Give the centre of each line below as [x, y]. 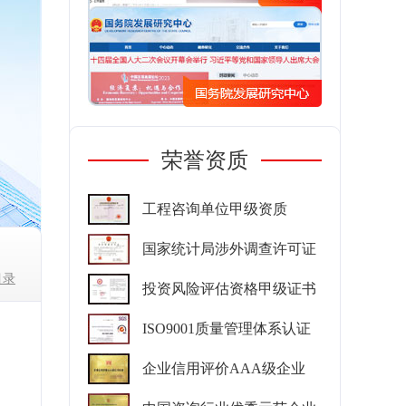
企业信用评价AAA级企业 [224, 368]
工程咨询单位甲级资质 [215, 209]
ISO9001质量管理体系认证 [227, 329]
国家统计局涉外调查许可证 [229, 249]
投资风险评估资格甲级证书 [229, 289]
